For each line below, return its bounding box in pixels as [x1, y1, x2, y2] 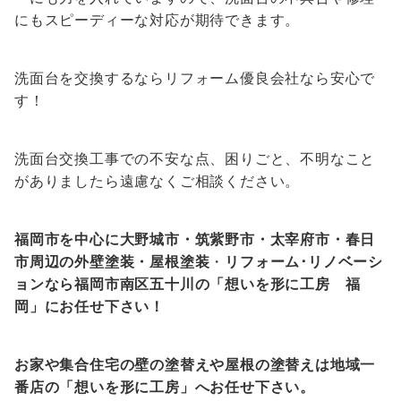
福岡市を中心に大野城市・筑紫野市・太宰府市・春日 [14, 230, 376, 249]
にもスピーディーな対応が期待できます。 [14, 11, 301, 30]
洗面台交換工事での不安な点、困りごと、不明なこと [14, 149, 376, 168]
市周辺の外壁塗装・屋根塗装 [14, 252, 210, 271]
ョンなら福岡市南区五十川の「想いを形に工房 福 [14, 275, 361, 294]
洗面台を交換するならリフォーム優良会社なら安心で [14, 69, 376, 88]
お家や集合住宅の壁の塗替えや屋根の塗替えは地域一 [14, 355, 376, 374]
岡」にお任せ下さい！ [14, 297, 165, 316]
